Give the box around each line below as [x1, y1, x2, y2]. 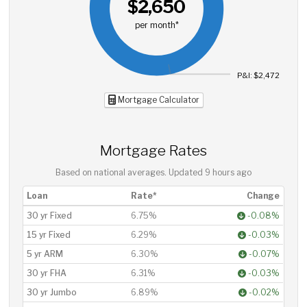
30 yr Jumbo [27, 287, 77, 297]
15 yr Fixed [27, 230, 71, 240]
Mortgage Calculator [115, 95, 199, 105]
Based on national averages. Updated [56, 168, 205, 177]
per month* [134, 20, 179, 30]
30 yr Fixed [27, 210, 73, 221]
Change [247, 191, 280, 201]
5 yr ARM [27, 249, 64, 259]
